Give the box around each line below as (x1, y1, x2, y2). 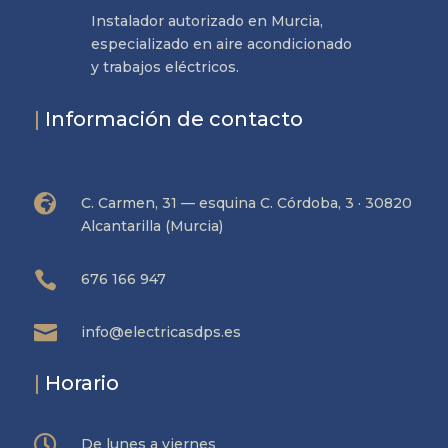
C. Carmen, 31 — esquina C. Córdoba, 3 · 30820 (80, 194, 412, 213)
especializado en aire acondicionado (90, 35, 352, 54)
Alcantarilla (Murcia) (80, 217, 223, 236)
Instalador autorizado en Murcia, (90, 12, 323, 31)
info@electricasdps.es (80, 323, 241, 342)
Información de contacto (39, 107, 303, 132)
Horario (39, 371, 119, 396)
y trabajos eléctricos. (90, 58, 239, 77)
